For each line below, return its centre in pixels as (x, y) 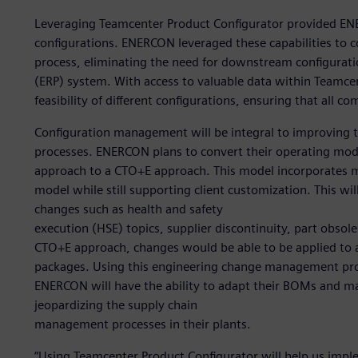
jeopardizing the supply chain (115, 305)
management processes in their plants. (142, 324)
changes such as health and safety (128, 209)
